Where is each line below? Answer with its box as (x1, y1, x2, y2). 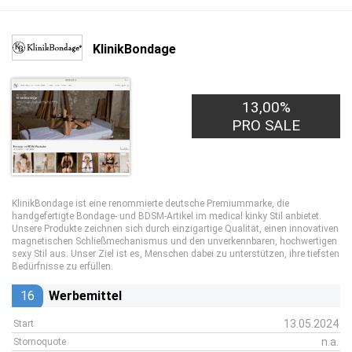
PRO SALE (232, 116, 301, 134)
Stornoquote (13, 336, 66, 347)
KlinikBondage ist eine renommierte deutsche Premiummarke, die (12, 198, 289, 209)
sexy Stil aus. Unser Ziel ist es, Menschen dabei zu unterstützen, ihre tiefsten (12, 248, 339, 259)
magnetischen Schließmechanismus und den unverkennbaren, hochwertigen (12, 236, 337, 247)
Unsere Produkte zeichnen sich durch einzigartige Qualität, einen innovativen (12, 223, 339, 234)
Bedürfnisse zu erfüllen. (12, 261, 113, 272)
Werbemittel (49, 288, 122, 303)
